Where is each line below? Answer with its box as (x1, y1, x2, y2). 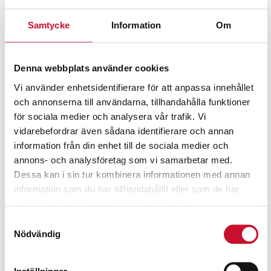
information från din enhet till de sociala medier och (14, 140, 229, 151)
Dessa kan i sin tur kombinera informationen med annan (14, 169, 250, 180)
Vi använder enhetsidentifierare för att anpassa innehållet (14, 82, 253, 93)
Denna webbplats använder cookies (14, 63, 169, 74)
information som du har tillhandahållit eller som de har (14, 183, 240, 194)
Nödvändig (14, 229, 60, 240)
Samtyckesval (4, 217, 62, 227)
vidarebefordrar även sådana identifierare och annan (14, 125, 234, 136)
